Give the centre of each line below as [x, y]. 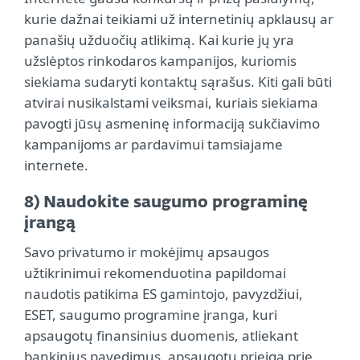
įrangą [50, 223]
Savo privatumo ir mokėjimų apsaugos [147, 252]
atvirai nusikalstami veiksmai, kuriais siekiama [171, 102]
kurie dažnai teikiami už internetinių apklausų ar [179, 19]
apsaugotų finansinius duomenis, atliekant [161, 335]
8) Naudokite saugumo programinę [166, 202]
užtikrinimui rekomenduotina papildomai [155, 273]
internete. [56, 165]
